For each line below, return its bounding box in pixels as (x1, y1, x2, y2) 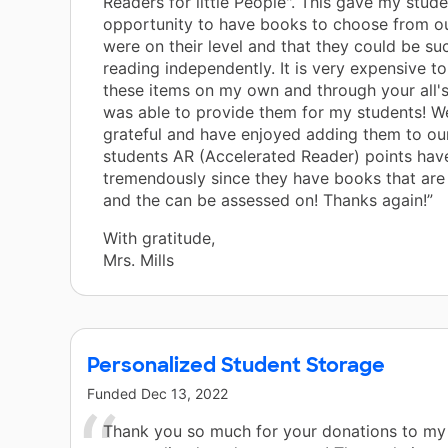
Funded (87, 385, 141, 403)
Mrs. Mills (103, 250, 174, 271)
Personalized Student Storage (87, 352, 385, 379)
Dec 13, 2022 (141, 385, 228, 403)
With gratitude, (103, 228, 215, 249)
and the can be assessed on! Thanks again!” (103, 190, 433, 211)
